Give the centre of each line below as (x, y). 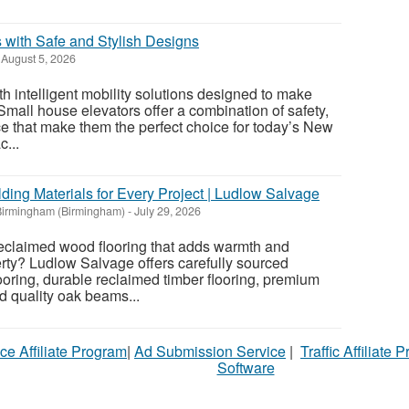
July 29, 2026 (166, 211)
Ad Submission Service (210, 351)
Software (246, 368)
